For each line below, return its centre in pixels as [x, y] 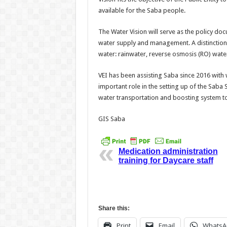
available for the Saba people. [142, 10]
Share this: [114, 209]
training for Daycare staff [166, 161]
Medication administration [168, 152]
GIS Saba [111, 119]
